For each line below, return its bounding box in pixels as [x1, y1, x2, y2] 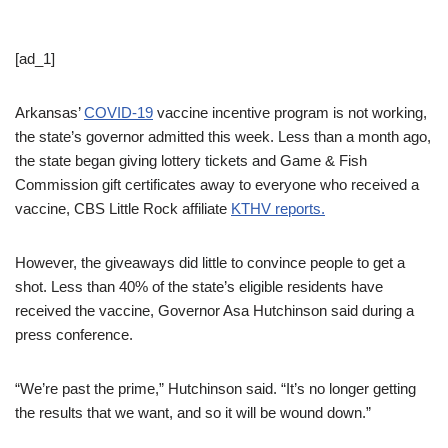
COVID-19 [84, 104, 153, 121]
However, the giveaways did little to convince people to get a [15, 254, 405, 271]
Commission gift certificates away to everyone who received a [15, 176, 419, 193]
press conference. [15, 326, 137, 343]
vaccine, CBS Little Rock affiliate [15, 200, 231, 217]
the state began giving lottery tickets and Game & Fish [15, 152, 367, 169]
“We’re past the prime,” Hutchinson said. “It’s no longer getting [15, 380, 416, 397]
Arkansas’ [15, 104, 84, 121]
